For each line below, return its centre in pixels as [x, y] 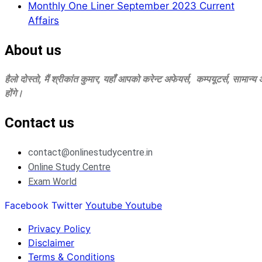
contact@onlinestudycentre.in [90, 152]
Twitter [67, 205]
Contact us [39, 123]
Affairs [44, 21]
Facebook [27, 205]
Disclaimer [51, 242]
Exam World [52, 181]
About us [33, 51]
